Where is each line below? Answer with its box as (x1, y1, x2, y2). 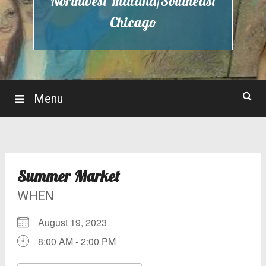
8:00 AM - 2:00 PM (37, 234, 116, 248)
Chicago (109, 12, 157, 31)
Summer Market (17, 166, 119, 186)
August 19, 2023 (37, 215, 116, 229)
